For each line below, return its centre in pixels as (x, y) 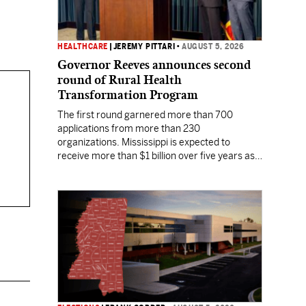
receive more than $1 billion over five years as (156, 156)
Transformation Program (128, 95)
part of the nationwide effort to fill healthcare (154, 169)
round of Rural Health (120, 80)
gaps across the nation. (108, 183)
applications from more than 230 (129, 128)
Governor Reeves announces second (154, 65)
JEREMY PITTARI (144, 46)
